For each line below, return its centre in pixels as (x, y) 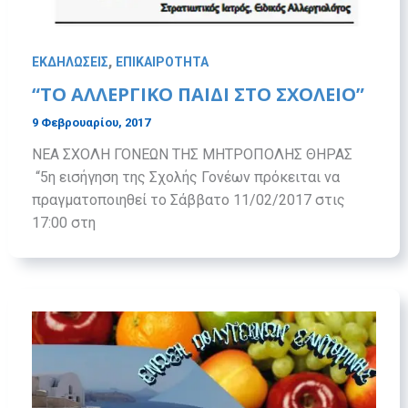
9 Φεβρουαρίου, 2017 (91, 123)
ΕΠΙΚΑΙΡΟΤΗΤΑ (162, 61)
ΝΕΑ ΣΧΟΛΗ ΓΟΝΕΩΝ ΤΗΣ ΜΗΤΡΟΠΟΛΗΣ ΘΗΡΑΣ (199, 155)
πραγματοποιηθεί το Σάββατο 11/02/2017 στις (188, 200)
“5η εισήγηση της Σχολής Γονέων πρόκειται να (185, 178)
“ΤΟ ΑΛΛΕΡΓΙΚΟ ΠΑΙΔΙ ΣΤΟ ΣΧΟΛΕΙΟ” (198, 95)
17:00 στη (63, 223)
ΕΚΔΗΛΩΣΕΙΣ (70, 61)
